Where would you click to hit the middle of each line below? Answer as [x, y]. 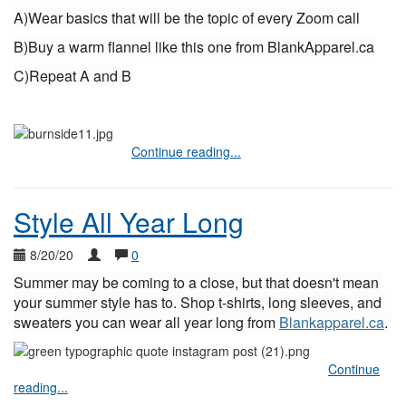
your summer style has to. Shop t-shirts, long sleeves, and [198, 302]
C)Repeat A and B [72, 76]
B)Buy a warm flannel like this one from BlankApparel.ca [194, 47]
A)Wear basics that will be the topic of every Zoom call [187, 18]
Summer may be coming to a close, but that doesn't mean [196, 282]
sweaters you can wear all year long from [146, 322]
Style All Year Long [129, 222]
